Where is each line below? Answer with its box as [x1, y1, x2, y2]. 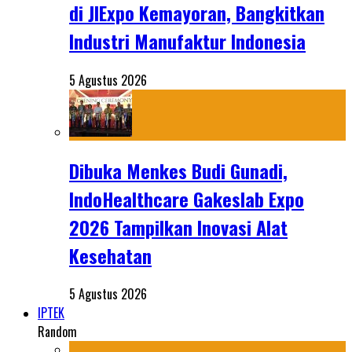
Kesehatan [69, 240, 152, 269]
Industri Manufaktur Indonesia [69, 26, 306, 55]
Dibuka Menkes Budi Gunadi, [69, 156, 288, 185]
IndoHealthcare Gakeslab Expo [69, 184, 304, 213]
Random [38, 322, 77, 342]
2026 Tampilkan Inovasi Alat [69, 212, 288, 241]
